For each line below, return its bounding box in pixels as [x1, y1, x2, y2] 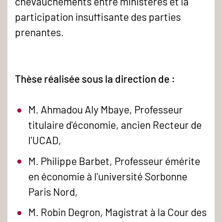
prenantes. [15, 26, 64, 39]
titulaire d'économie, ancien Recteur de [28, 118, 202, 131]
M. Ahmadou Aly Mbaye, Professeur [28, 103, 183, 116]
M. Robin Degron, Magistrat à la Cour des [28, 206, 207, 219]
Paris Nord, [28, 185, 78, 198]
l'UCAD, [28, 134, 64, 147]
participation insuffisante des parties [15, 10, 181, 23]
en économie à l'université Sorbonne [28, 169, 188, 182]
